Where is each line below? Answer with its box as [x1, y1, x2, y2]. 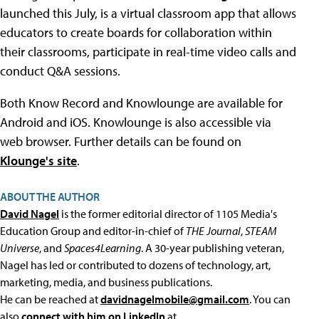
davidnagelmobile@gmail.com [100, 291, 249, 306]
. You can [249, 291, 291, 306]
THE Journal [186, 223, 241, 238]
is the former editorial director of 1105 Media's [59, 206, 277, 221]
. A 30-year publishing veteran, [141, 240, 284, 255]
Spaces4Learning [64, 240, 141, 255]
